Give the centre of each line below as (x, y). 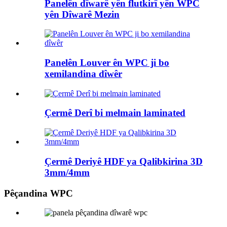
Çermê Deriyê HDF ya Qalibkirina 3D (124, 161)
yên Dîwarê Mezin (82, 14)
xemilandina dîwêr (83, 74)
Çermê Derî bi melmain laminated (115, 113)
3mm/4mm (67, 172)
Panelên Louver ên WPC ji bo (107, 63)
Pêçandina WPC (39, 193)
